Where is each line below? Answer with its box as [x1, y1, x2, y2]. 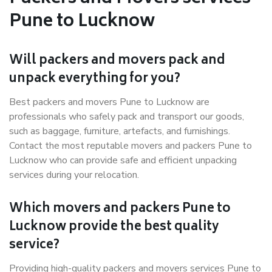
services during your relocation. [9, 168, 139, 182]
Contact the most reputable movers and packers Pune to [9, 139, 252, 152]
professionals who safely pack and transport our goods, [9, 110, 244, 123]
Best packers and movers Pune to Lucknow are [9, 95, 209, 109]
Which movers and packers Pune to [9, 199, 231, 220]
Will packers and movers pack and [9, 50, 225, 72]
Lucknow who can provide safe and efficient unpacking [9, 154, 237, 167]
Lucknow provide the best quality [9, 217, 219, 238]
